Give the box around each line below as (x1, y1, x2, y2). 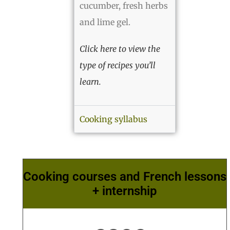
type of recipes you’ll (80, 60, 156, 70)
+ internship (92, 184, 157, 198)
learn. (80, 76, 101, 87)
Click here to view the (80, 44, 160, 54)
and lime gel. (80, 17, 130, 27)
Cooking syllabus (80, 114, 147, 124)
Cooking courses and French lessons (23, 169, 226, 184)
